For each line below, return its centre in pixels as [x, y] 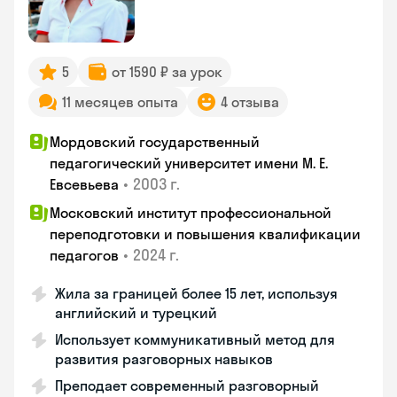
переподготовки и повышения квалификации [205, 234]
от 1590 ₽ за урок [167, 72]
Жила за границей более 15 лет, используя [196, 293]
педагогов [84, 255]
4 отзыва [250, 102]
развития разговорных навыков [164, 359]
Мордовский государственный [155, 142]
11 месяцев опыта [120, 102]
